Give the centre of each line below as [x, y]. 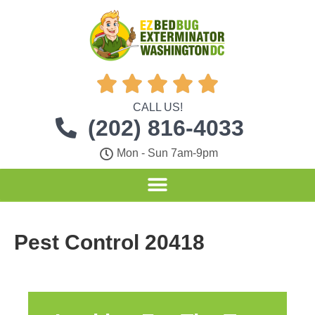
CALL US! [157, 107]
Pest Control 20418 [109, 242]
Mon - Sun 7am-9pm [168, 153]
